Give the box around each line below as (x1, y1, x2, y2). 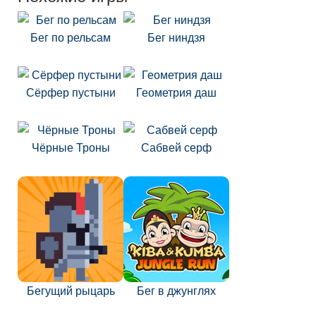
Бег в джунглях (137, 285, 216, 297)
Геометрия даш (136, 87, 217, 99)
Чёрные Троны (31, 142, 110, 154)
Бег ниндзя (147, 32, 205, 44)
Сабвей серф (141, 142, 212, 154)
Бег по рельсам (30, 32, 111, 44)
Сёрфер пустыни (25, 87, 116, 99)
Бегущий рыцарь (26, 285, 115, 297)
